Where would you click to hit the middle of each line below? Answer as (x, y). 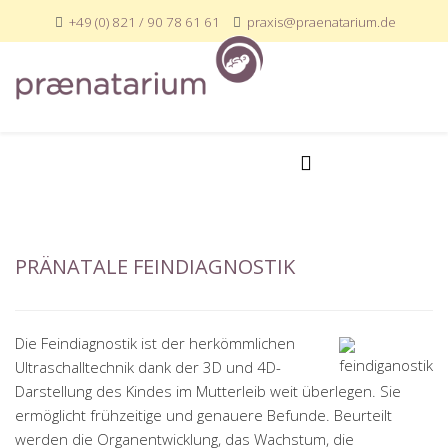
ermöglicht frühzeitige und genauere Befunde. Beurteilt (203, 415)
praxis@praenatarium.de (321, 22)
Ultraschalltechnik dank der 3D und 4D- (148, 367)
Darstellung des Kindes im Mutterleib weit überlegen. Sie (208, 391)
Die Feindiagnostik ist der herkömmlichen (155, 343)
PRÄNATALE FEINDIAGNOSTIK (155, 266)
